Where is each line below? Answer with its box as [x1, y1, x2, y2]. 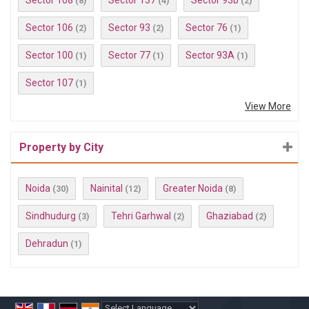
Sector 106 [26, 22, 73, 33]
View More [245, 101, 291, 112]
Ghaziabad [206, 210, 253, 221]
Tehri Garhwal [111, 210, 171, 221]
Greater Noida [163, 183, 223, 194]
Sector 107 [26, 77, 73, 88]
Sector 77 [108, 50, 150, 61]
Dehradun [26, 238, 68, 249]
